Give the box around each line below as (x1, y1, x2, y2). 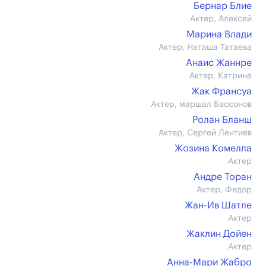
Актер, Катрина (189, 72, 252, 80)
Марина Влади (186, 30, 252, 39)
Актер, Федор (197, 186, 252, 194)
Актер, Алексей (190, 15, 252, 23)
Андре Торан (194, 172, 252, 182)
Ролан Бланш (192, 115, 252, 125)
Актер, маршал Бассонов (151, 100, 252, 109)
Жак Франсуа (191, 87, 252, 96)
